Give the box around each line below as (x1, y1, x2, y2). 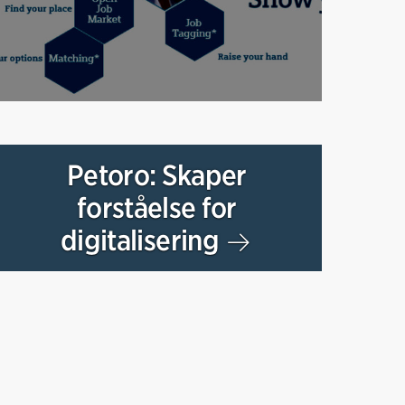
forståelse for (76, 189, 237, 225)
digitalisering (60, 221, 225, 258)
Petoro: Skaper (66, 156, 247, 193)
